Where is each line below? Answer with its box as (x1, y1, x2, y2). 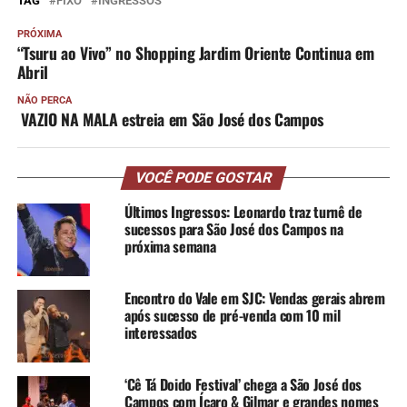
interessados (124, 321, 198, 343)
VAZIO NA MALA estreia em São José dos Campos (16, 106, 323, 131)
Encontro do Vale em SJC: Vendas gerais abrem (124, 286, 385, 309)
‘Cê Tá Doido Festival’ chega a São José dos (124, 372, 362, 395)
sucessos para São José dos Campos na (124, 217, 343, 240)
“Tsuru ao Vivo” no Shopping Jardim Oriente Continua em (16, 40, 374, 65)
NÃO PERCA (16, 94, 72, 106)
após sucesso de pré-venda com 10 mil (124, 303, 341, 326)
